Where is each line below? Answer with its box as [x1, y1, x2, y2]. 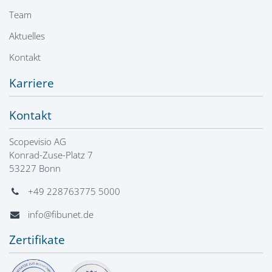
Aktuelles [9, 30, 45, 42]
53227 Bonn [9, 162, 61, 175]
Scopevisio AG [9, 135, 66, 148]
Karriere [9, 75, 54, 92]
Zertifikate [9, 232, 65, 248]
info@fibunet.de [28, 208, 94, 221]
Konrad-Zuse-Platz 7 [9, 149, 93, 161]
